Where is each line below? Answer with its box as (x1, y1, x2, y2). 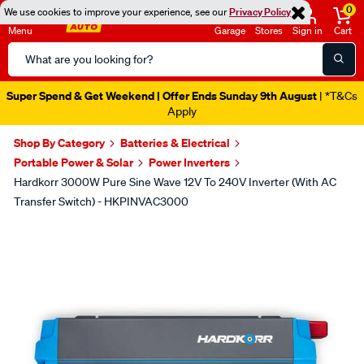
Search (7, 43, 47, 59)
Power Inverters (149, 154, 230, 170)
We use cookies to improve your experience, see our (4, 5, 229, 19)
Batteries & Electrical (120, 135, 230, 150)
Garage (214, 24, 245, 37)
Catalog (7, 63, 51, 79)
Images (11, 219, 88, 247)
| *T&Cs (317, 89, 357, 103)
